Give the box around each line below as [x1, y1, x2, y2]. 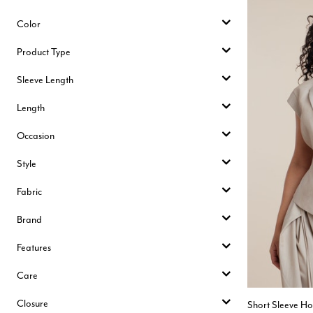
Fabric [17, 185, 42, 198]
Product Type [17, 45, 71, 58]
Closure [17, 297, 48, 310]
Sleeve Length [17, 73, 73, 86]
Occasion [17, 129, 54, 142]
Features [17, 241, 51, 254]
